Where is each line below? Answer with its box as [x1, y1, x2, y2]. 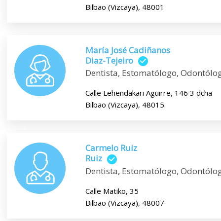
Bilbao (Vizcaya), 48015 [85, 100, 164, 110]
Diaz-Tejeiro [85, 54, 133, 66]
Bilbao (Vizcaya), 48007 [85, 197, 164, 208]
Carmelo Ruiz [85, 142, 137, 154]
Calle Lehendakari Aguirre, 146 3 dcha [85, 88, 212, 98]
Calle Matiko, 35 [85, 185, 139, 196]
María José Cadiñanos [85, 44, 170, 56]
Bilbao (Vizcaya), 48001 [85, 1, 164, 12]
